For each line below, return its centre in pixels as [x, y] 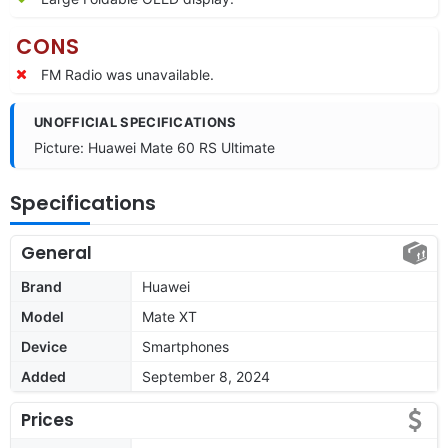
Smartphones [185, 346]
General [56, 252]
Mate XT [169, 316]
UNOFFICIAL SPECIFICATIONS [135, 121]
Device [44, 346]
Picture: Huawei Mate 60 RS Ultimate [154, 147]
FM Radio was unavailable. [127, 74]
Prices [47, 419]
